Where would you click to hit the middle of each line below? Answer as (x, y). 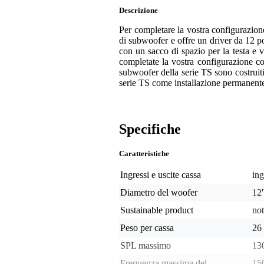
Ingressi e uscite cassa (161, 175)
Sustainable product (157, 210)
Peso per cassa (147, 228)
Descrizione (138, 11)
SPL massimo (146, 246)
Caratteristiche (144, 154)
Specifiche (150, 129)
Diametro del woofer (159, 193)
